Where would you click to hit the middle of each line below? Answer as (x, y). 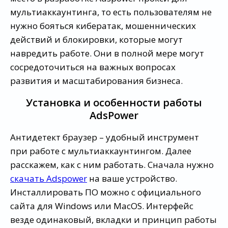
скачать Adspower (49, 178)
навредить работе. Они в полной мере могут (107, 53)
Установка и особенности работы (114, 102)
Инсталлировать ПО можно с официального (106, 192)
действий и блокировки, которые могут (96, 39)
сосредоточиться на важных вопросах (93, 67)
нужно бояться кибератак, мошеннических (103, 25)
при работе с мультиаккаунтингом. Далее (101, 151)
